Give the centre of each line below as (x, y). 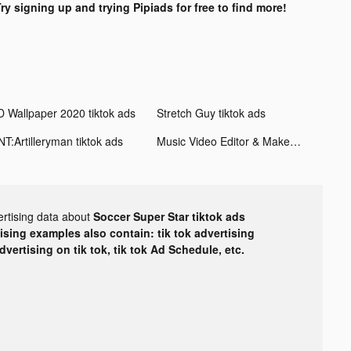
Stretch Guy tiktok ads (211, 112)
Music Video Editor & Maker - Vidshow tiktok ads (295, 141)
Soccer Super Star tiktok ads (169, 216)
